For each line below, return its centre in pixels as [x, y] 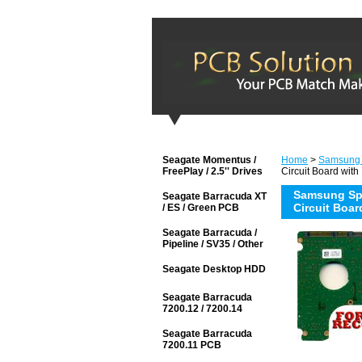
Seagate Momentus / [209, 160]
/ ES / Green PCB [201, 208]
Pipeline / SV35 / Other [213, 244]
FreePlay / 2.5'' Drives [213, 171]
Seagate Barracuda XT [215, 196]
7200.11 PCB [192, 345]
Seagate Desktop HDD [214, 269]
